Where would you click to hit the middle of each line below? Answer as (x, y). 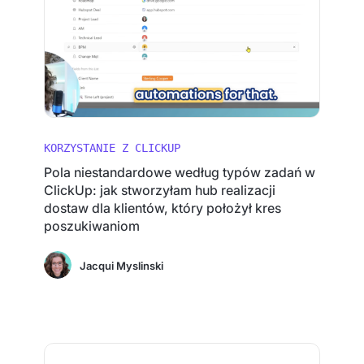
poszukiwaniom (92, 226)
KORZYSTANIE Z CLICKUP (113, 148)
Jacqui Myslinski (122, 266)
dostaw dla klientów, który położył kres (163, 208)
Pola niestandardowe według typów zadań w (180, 172)
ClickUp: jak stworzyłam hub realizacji (160, 190)
